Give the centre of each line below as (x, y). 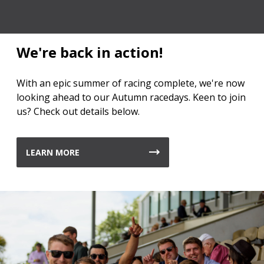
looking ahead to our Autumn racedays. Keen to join (131, 97)
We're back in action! (90, 52)
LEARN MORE (53, 152)
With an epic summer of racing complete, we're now (131, 83)
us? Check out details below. (78, 111)
